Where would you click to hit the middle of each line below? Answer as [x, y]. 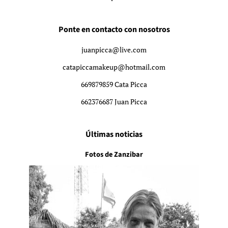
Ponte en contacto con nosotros [114, 30]
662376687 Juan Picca [114, 102]
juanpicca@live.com [114, 50]
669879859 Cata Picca [114, 84]
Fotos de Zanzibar [114, 155]
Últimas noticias [114, 135]
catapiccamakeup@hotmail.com [114, 67]
